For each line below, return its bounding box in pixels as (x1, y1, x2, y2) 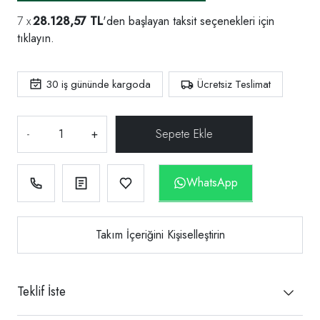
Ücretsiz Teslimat (197, 76, 271, 92)
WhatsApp (186, 174, 239, 191)
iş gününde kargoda (59, 76, 151, 92)
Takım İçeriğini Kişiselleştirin (95, 226, 225, 243)
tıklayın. (17, 29, 54, 46)
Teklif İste (17, 281, 66, 301)
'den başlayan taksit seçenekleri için (103, 12, 274, 29)
